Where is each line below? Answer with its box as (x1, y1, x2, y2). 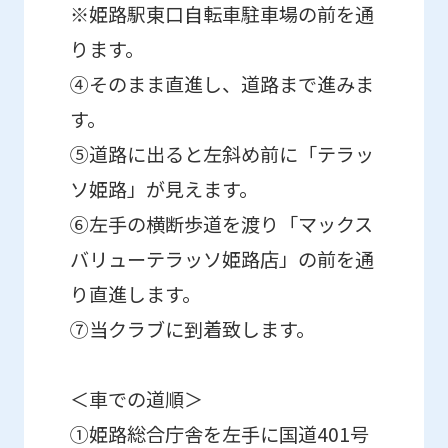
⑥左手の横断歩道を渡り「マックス (70, 210, 374, 239)
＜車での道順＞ (70, 385, 204, 414)
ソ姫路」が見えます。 (70, 175, 259, 204)
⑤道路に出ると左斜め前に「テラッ (70, 140, 375, 169)
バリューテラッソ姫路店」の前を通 (70, 245, 375, 274)
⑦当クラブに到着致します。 (70, 315, 316, 344)
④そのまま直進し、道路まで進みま (70, 70, 375, 99)
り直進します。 (70, 280, 202, 309)
